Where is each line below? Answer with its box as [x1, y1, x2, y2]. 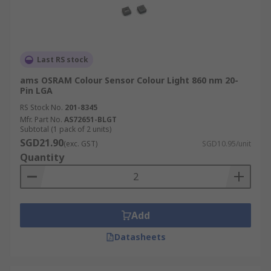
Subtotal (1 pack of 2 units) [20, 124, 111, 134]
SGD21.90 [20, 136, 64, 149]
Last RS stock [37, 54, 88, 65]
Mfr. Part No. [20, 114, 62, 125]
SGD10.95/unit [202, 139, 251, 149]
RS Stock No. [20, 102, 63, 113]
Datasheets [114, 231, 166, 243]
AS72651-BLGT [64, 114, 117, 125]
